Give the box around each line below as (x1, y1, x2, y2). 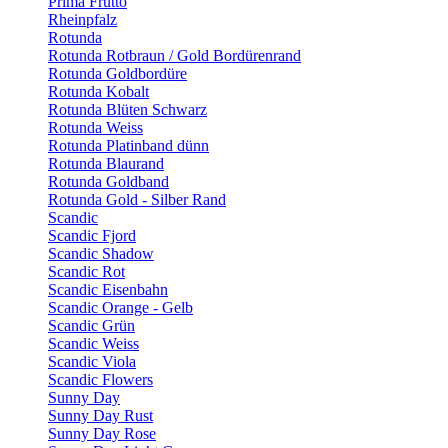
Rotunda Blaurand (48, 155, 164, 172)
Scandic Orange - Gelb (48, 299, 193, 316)
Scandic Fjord (48, 227, 136, 244)
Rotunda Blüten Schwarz (48, 101, 207, 118)
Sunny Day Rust (48, 407, 153, 424)
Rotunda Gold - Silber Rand (48, 191, 226, 208)
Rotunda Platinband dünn (48, 137, 209, 154)
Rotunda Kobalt (48, 83, 149, 100)
